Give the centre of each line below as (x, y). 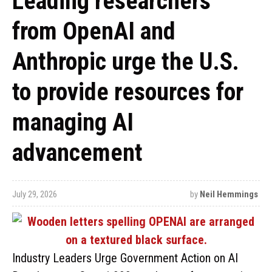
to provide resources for (128, 92)
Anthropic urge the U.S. (126, 62)
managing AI (73, 122)
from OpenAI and (94, 31)
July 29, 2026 (35, 194)
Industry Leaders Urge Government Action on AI (125, 258)
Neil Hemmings (229, 194)
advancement (77, 153)
